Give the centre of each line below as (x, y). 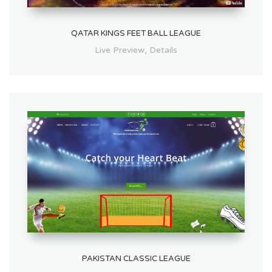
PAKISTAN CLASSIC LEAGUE (136, 259)
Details (163, 50)
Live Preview (120, 50)
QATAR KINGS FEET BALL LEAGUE (136, 34)
